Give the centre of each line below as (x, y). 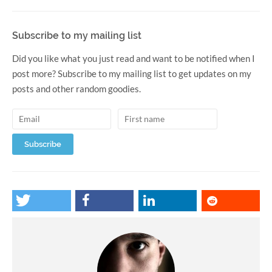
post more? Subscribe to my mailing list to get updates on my (132, 73)
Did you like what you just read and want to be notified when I (134, 58)
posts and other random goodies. (76, 88)
